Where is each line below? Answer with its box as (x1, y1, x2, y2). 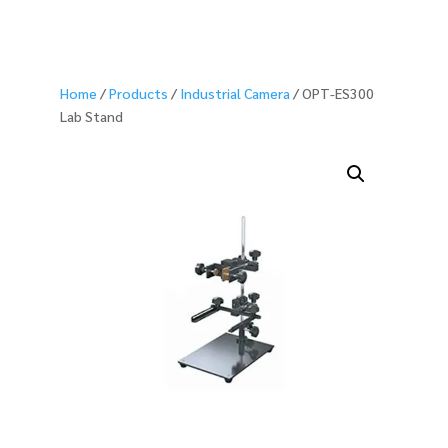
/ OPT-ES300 (290, 83, 374, 102)
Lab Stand (60, 106, 123, 125)
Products (109, 83, 168, 102)
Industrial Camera (180, 83, 290, 102)
